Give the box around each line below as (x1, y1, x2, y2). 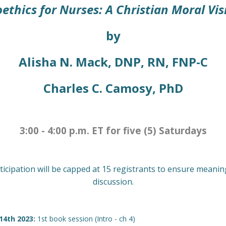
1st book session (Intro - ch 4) (35, 214, 135, 223)
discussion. (92, 176, 134, 187)
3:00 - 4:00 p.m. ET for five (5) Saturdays (19, 124, 207, 137)
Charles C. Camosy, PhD (43, 80, 183, 96)
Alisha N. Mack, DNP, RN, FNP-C (18, 53, 208, 70)
